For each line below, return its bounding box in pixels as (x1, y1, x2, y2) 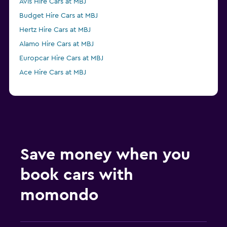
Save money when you (20, 146, 191, 163)
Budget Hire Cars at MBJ (19, 12, 98, 20)
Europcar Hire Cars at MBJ (19, 55, 103, 62)
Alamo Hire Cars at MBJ (19, 41, 94, 48)
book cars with (20, 167, 133, 183)
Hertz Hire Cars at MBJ (19, 26, 91, 34)
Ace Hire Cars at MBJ (19, 69, 86, 77)
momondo (20, 187, 98, 204)
